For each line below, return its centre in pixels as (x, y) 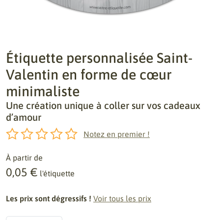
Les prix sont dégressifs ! (49, 198)
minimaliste (43, 91)
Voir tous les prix (122, 198)
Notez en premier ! (117, 134)
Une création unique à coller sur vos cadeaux (103, 105)
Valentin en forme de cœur (89, 74)
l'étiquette (57, 173)
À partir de (24, 158)
